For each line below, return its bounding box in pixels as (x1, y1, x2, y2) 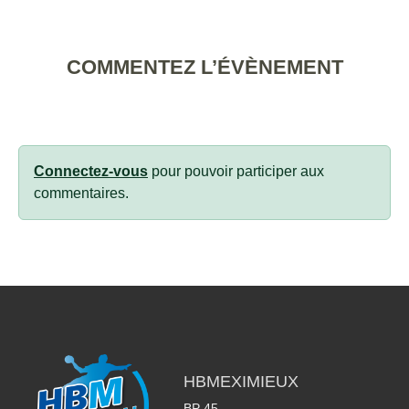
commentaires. (34, 184, 129, 201)
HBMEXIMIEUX (183, 372, 299, 391)
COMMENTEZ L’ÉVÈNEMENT (66, 55, 343, 79)
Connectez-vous (34, 163, 148, 179)
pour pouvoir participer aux (148, 163, 324, 179)
